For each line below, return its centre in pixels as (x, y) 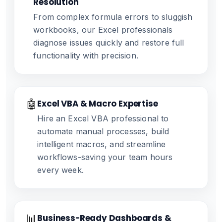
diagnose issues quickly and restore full (109, 43)
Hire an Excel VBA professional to (103, 118)
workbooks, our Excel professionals (103, 30)
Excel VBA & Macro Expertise (98, 104)
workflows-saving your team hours (105, 157)
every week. (60, 170)
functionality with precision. (86, 55)
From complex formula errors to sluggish (113, 17)
